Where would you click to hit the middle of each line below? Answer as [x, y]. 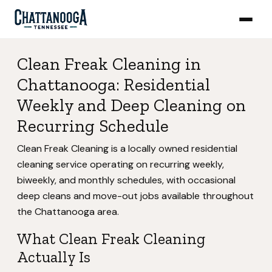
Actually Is [54, 257]
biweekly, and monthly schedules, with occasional [126, 180]
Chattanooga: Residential [114, 84]
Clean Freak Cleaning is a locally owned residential [127, 148]
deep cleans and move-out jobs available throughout [135, 196]
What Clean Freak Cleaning [111, 239]
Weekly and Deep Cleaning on [131, 105]
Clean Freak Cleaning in [109, 64]
